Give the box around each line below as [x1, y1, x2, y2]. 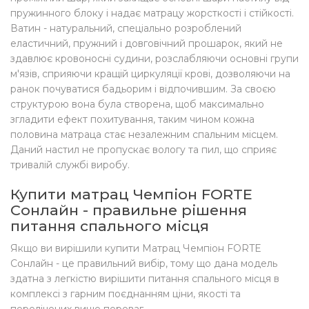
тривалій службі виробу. [10, 159, 130, 171]
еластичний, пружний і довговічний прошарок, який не [10, 37, 283, 50]
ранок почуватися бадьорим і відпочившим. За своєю [10, 83, 276, 95]
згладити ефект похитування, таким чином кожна [10, 113, 255, 126]
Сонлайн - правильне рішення [10, 201, 247, 219]
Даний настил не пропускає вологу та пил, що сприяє [10, 143, 277, 156]
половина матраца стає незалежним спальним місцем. [10, 128, 278, 141]
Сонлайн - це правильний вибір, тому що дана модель [10, 257, 277, 270]
